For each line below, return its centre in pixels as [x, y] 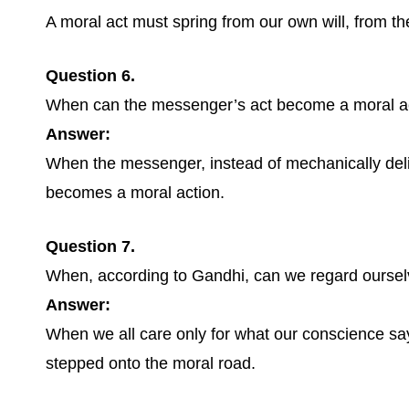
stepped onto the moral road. [151, 363]
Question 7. [90, 246]
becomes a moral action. [135, 193]
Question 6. [90, 76]
